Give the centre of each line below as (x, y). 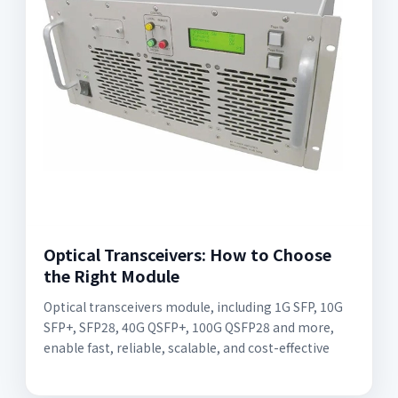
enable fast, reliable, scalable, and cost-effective (187, 348)
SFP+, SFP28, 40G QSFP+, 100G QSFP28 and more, (189, 327)
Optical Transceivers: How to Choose (187, 255)
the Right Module (111, 276)
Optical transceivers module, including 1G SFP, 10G (193, 307)
